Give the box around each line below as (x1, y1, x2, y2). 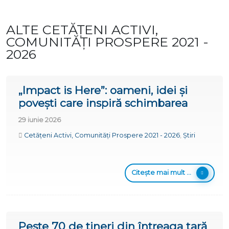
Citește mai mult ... (131, 168, 191, 176)
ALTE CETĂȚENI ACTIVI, (6, 21, 158, 37)
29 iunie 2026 (18, 116, 61, 124)
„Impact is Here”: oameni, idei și (18, 83, 188, 97)
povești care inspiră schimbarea (18, 96, 188, 109)
